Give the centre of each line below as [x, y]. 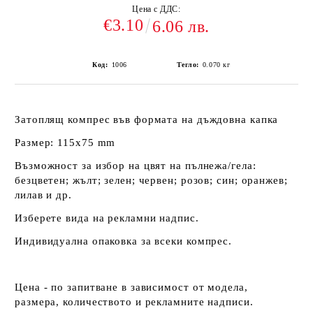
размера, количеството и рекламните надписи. [134, 302]
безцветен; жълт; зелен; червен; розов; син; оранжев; [151, 180]
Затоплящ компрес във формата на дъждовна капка [147, 119]
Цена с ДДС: [156, 9]
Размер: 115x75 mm [65, 143]
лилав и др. [43, 195]
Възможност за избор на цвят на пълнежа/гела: [136, 166]
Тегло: [188, 65]
